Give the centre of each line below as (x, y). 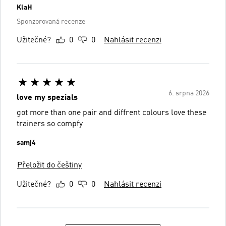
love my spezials (47, 98)
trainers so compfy (50, 124)
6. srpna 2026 (189, 93)
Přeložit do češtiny (49, 165)
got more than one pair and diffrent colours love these (111, 113)
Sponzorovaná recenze (51, 21)
